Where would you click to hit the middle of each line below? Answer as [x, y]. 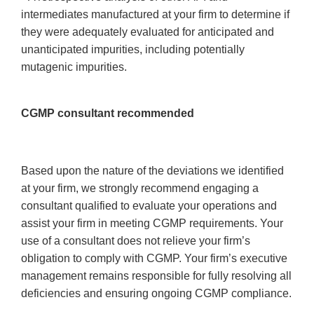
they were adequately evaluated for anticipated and [148, 32]
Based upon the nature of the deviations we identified [152, 171]
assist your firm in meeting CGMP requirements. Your [152, 224]
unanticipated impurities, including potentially [133, 50]
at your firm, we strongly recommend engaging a [140, 189]
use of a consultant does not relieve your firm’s [136, 241]
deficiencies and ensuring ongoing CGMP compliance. [156, 294]
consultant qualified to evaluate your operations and [149, 206]
